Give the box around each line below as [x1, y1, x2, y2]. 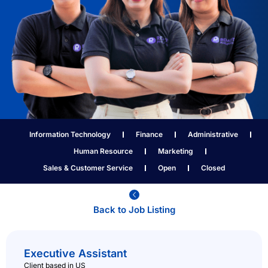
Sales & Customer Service [43, 163, 133, 173]
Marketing [158, 147, 193, 156]
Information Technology [29, 130, 111, 139]
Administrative [187, 130, 238, 139]
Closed [201, 163, 225, 173]
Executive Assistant [24, 247, 127, 260]
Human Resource [74, 147, 133, 156]
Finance [135, 130, 163, 139]
